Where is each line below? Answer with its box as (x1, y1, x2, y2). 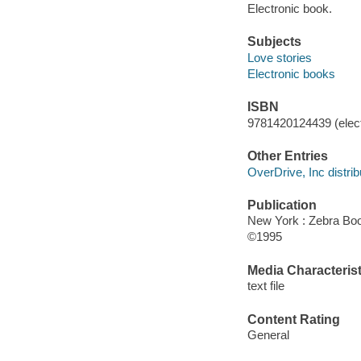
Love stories (247, 50, 312, 64)
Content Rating (247, 312, 340, 326)
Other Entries (247, 149, 328, 164)
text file (247, 279, 284, 293)
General (247, 328, 289, 342)
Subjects (247, 35, 301, 49)
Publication (247, 197, 317, 212)
